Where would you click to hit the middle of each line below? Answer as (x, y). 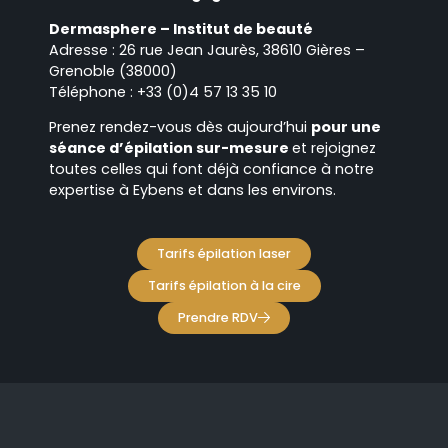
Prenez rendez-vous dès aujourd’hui (180, 127)
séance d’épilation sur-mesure (170, 148)
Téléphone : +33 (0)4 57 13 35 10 (163, 91)
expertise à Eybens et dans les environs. (192, 190)
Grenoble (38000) (113, 70)
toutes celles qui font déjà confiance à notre (211, 169)
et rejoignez (334, 148)
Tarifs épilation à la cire (224, 285)
